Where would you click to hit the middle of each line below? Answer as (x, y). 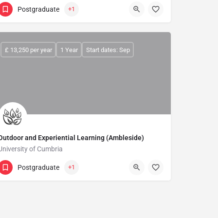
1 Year (69, 50)
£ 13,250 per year (28, 50)
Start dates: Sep (108, 50)
